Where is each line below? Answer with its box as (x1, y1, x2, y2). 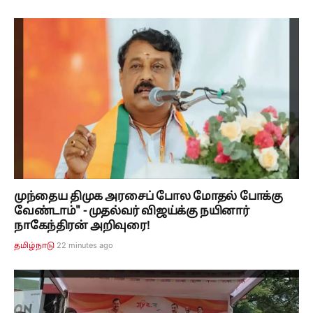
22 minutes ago (57, 240, 114, 250)
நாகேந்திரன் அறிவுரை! (14, 219, 150, 233)
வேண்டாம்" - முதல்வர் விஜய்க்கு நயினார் (14, 204, 249, 219)
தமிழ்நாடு (14, 240, 55, 251)
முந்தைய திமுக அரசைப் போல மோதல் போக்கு (14, 189, 283, 204)
